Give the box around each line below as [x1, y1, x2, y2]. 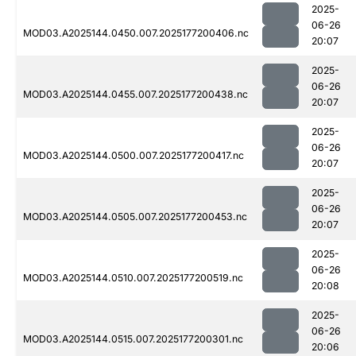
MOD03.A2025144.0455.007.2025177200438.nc [23, 88, 248, 101]
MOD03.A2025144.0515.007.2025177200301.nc [23, 333, 243, 346]
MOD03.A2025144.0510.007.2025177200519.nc [23, 272, 243, 284]
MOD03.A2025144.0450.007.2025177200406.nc [23, 27, 249, 40]
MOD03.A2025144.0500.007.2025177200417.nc [23, 149, 244, 162]
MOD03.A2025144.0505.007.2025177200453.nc [23, 211, 247, 223]
